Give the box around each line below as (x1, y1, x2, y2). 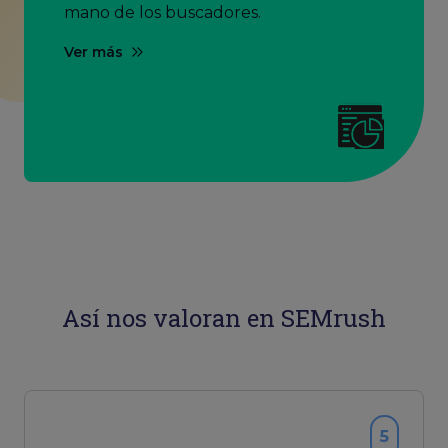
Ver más (64, 43, 123, 61)
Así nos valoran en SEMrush (62, 302, 386, 334)
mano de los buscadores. (64, 3, 261, 22)
